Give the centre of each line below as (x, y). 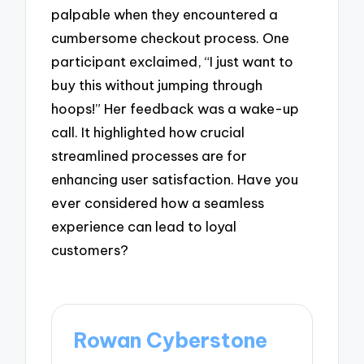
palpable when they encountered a (165, 15)
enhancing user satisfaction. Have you (175, 180)
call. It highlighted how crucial (148, 132)
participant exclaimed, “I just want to (173, 62)
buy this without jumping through (157, 85)
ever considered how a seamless (158, 203)
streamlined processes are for (149, 156)
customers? (90, 250)
